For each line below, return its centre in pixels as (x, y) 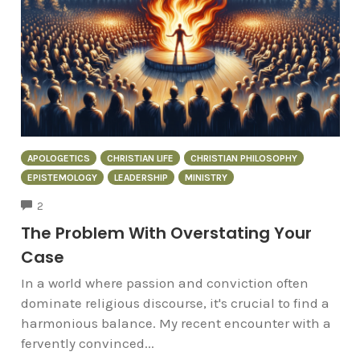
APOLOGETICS (58, 159)
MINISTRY (206, 178)
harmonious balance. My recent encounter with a (176, 323)
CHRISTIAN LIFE (140, 159)
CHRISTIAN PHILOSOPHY (243, 159)
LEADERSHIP (141, 178)
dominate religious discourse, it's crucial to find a (175, 303)
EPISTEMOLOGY (62, 178)
